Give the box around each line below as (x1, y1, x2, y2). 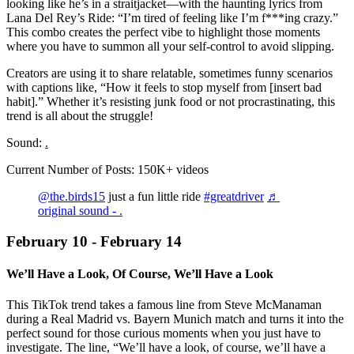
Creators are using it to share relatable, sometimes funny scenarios (6, 66, 333, 80)
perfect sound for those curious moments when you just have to (6, 326, 321, 341)
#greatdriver (204, 189, 264, 203)
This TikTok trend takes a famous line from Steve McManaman (6, 298, 322, 312)
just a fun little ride (105, 189, 204, 203)
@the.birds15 (38, 189, 105, 203)
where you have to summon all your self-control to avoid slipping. (6, 39, 334, 53)
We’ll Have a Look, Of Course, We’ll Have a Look (6, 266, 273, 281)
